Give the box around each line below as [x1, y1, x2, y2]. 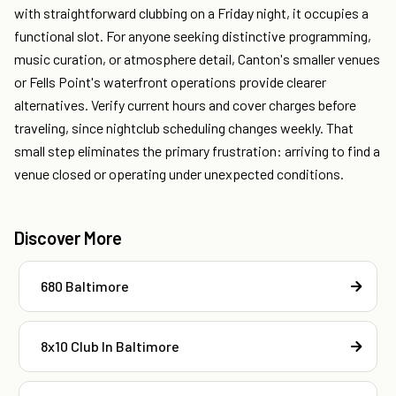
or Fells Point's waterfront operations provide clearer [14, 73, 326, 91]
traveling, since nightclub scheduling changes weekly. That [14, 119, 354, 137]
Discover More [14, 227, 122, 249]
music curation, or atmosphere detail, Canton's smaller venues [14, 50, 380, 68]
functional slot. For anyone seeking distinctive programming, [14, 27, 371, 45]
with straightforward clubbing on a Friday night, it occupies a [14, 4, 369, 22]
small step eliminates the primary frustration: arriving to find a [14, 142, 380, 160]
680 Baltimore [41, 278, 129, 295]
